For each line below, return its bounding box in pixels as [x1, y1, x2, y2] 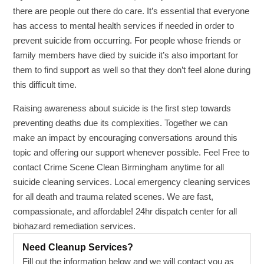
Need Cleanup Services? [22, 242, 134, 252]
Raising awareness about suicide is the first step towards [13, 103, 232, 113]
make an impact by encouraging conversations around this [13, 133, 238, 143]
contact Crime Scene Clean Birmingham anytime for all [13, 162, 225, 172]
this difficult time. [13, 80, 77, 90]
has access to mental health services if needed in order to [13, 21, 235, 31]
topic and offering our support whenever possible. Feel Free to [13, 147, 250, 157]
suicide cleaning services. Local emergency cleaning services [13, 177, 251, 187]
